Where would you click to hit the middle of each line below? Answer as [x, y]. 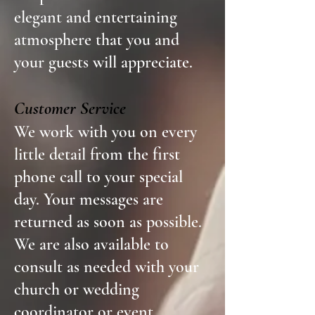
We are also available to [91, 244]
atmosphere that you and [97, 40]
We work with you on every [105, 132]
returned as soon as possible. [108, 222]
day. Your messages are [89, 199]
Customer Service [70, 108]
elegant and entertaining [96, 17]
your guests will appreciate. [103, 62]
